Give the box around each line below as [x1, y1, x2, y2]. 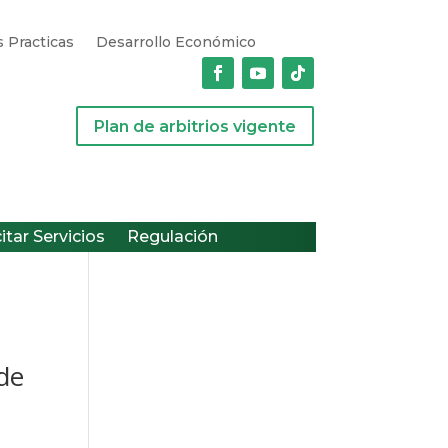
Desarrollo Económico [95, 32, 256, 51]
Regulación [127, 226, 218, 246]
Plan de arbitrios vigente [93, 116, 296, 136]
